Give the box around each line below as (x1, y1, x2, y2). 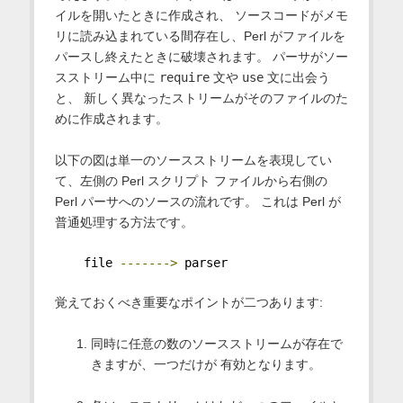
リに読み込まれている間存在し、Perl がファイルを (54, 28, 345, 43)
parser (176, 255, 228, 270)
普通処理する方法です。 (54, 214, 193, 229)
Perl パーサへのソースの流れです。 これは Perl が (54, 193, 341, 209)
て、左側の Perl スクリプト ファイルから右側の (54, 173, 327, 188)
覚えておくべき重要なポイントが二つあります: (54, 294, 323, 309)
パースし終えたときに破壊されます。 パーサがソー (54, 49, 348, 64)
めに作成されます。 (54, 111, 168, 126)
